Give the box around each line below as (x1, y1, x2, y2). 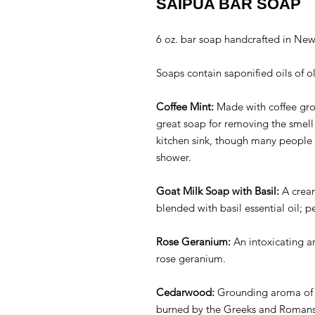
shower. (156, 150, 194, 164)
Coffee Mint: (156, 99, 217, 113)
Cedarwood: (156, 285, 217, 299)
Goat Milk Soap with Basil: (156, 184, 282, 198)
